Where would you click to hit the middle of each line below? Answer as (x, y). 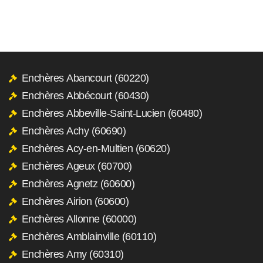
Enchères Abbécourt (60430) (85, 95)
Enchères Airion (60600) (75, 201)
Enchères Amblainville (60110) (89, 236)
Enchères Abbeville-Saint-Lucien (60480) (112, 113)
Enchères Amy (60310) (73, 254)
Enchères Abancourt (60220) (85, 78)
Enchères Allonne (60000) (79, 219)
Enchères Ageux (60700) (77, 166)
